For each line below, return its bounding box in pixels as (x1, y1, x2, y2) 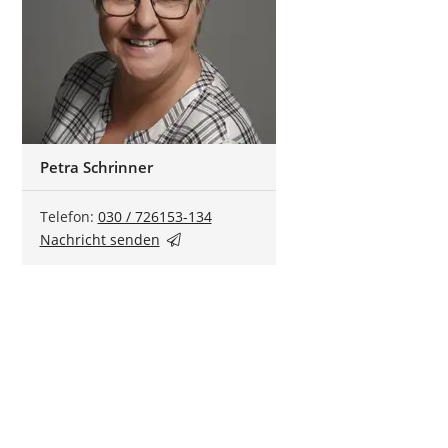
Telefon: (39, 207, 98, 226)
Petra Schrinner (39, 157, 153, 177)
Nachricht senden (39, 230, 160, 249)
